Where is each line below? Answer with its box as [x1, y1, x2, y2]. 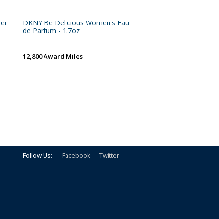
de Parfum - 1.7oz [23, 26, 80, 35]
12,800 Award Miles [23, 52, 83, 61]
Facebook [62, 151, 90, 160]
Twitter [99, 151, 119, 160]
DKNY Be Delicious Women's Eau [23, 18, 129, 27]
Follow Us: [23, 151, 52, 160]
